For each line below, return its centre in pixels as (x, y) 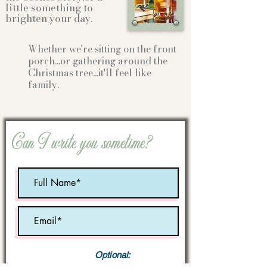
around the (143, 61)
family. (44, 85)
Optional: (113, 255)
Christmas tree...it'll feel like (90, 73)
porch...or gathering (73, 61)
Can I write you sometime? (82, 143)
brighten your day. (49, 18)
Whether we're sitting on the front (102, 49)
